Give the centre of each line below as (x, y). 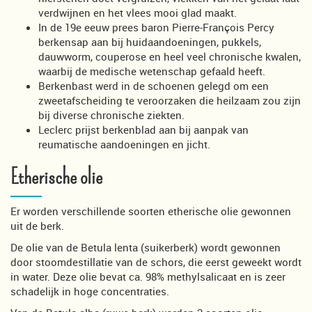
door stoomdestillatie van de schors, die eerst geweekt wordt (156, 262)
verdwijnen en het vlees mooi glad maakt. (138, 12)
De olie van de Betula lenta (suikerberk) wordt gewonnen (146, 247)
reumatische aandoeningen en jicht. (124, 144)
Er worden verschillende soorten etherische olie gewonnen (151, 211)
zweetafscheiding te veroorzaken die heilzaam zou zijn (170, 100)
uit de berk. (37, 225)
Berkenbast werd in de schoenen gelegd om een (154, 85)
